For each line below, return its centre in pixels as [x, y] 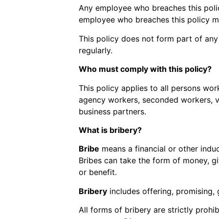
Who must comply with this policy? [145, 69]
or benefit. [98, 172]
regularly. [95, 50]
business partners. [112, 111]
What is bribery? [110, 130]
